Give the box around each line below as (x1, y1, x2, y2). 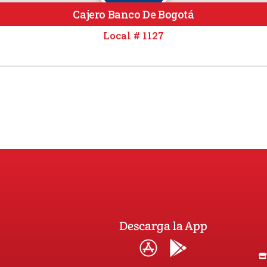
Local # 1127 (103, 29, 164, 43)
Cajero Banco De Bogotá (73, 7, 194, 22)
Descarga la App (119, 219, 208, 234)
